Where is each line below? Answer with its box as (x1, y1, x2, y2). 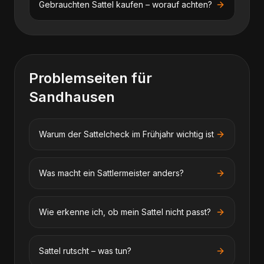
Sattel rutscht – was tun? (39, 246, 131, 256)
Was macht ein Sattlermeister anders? (39, 168, 184, 178)
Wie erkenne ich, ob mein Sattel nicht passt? (39, 207, 211, 217)
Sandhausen (29, 88, 115, 105)
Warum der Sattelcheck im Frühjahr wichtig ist (39, 129, 214, 139)
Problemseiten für (29, 70, 152, 87)
